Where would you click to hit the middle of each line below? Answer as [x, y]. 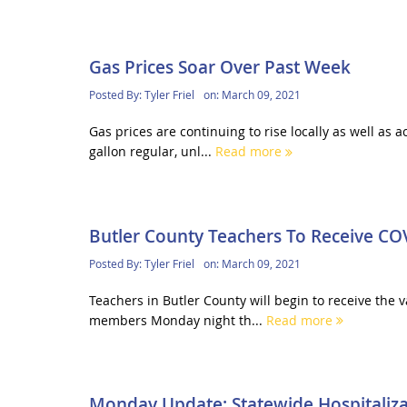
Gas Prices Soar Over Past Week [219, 68]
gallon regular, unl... [152, 152]
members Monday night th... [177, 320]
